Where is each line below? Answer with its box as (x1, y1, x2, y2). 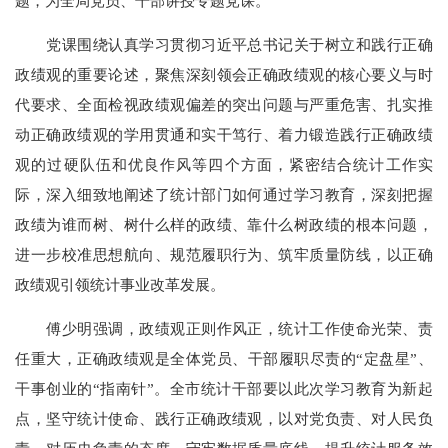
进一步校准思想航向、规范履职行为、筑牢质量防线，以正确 (15, 245, 433, 263)
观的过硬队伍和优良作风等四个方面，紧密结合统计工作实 (15, 155, 433, 173)
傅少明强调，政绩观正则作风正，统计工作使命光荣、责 (15, 320, 433, 338)
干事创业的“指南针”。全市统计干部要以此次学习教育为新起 (15, 380, 433, 398)
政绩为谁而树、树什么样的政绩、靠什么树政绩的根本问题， (15, 215, 433, 233)
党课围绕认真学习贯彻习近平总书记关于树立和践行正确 (15, 35, 433, 53)
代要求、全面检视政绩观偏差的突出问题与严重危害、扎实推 (15, 95, 433, 113)
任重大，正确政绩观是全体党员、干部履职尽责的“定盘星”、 (15, 350, 433, 368)
